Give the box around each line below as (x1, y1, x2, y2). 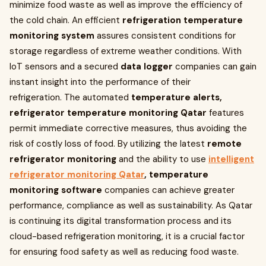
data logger (121, 61, 173, 72)
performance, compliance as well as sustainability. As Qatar (9, 199, 252, 211)
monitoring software (9, 184, 102, 196)
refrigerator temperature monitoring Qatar (9, 107, 207, 119)
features (207, 107, 244, 119)
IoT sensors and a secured (9, 61, 121, 72)
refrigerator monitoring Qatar (9, 169, 144, 180)
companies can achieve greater (102, 184, 235, 196)
